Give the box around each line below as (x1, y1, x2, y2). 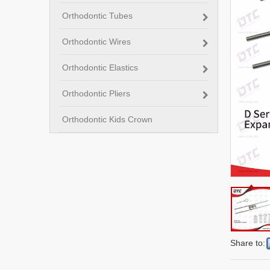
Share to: (230, 238, 265, 248)
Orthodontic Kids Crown (62, 115, 152, 124)
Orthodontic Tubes (62, 11, 133, 20)
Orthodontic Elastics (62, 63, 138, 72)
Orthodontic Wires (62, 37, 131, 46)
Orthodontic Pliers (62, 89, 130, 98)
